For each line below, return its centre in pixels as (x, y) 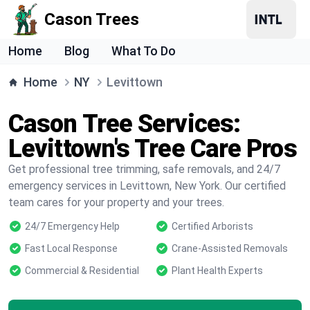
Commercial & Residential (82, 271)
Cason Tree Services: (125, 124)
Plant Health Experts (217, 271)
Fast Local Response (71, 248)
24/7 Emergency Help (72, 226)
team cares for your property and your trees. (116, 202)
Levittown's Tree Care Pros (153, 149)
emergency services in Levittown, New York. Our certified (147, 186)
